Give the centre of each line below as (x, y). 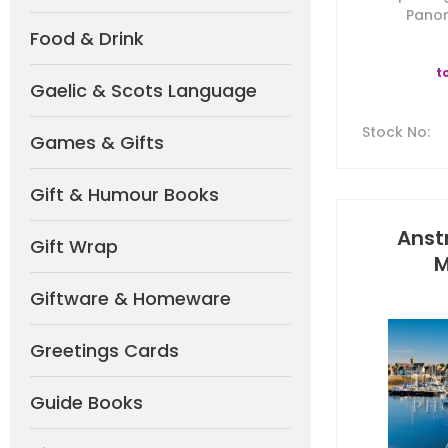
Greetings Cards (104, 350)
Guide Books (86, 402)
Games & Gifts (97, 142)
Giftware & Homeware (130, 298)
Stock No (394, 132)
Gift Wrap (74, 246)
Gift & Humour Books (124, 194)
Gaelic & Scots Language (143, 90)
